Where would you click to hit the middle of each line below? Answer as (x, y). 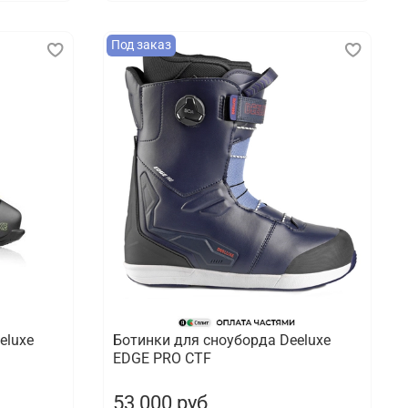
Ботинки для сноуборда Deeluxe (222, 341)
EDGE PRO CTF (163, 359)
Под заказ (142, 46)
